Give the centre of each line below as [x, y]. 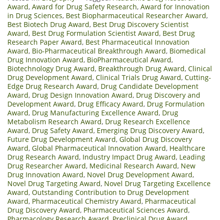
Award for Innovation [175, 7]
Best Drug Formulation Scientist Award [96, 33]
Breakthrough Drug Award [141, 69]
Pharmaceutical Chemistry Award [87, 201]
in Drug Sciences [35, 16]
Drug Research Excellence [148, 122]
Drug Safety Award [63, 131]
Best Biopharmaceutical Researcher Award [136, 16]
